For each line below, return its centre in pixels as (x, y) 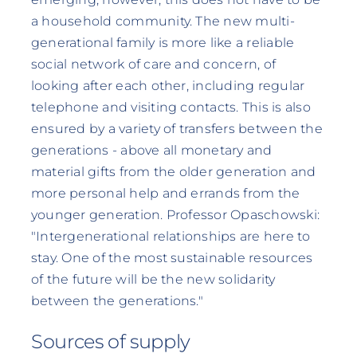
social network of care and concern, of (153, 65)
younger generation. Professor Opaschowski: (175, 215)
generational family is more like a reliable (163, 43)
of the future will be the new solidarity (153, 280)
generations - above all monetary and (151, 151)
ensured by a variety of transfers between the (177, 129)
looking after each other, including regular (168, 86)
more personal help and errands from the (165, 194)
